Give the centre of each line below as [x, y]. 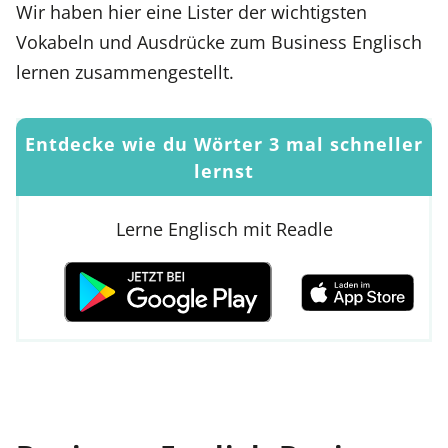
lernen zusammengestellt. [125, 72]
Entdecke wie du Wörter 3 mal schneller [224, 143]
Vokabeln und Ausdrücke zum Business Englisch [219, 42]
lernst [224, 170]
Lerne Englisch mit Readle [224, 229]
